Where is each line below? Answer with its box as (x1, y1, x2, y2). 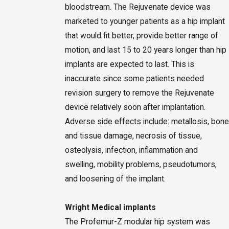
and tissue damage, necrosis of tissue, (64, 131, 202, 141)
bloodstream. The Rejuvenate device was (64, 2, 211, 12)
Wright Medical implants (64, 202, 156, 212)
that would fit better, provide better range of (64, 31, 218, 40)
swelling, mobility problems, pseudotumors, (64, 159, 217, 169)
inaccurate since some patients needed (64, 74, 204, 83)
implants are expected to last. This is (64, 59, 194, 69)
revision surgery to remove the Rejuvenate (64, 88, 214, 98)
